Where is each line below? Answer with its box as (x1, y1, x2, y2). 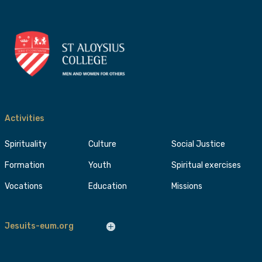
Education (88, 181, 127, 191)
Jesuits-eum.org (5, 220, 74, 231)
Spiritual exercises (171, 160, 242, 170)
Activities (5, 113, 44, 123)
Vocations (5, 181, 43, 191)
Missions (171, 181, 203, 191)
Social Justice (171, 139, 226, 149)
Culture (88, 139, 116, 149)
